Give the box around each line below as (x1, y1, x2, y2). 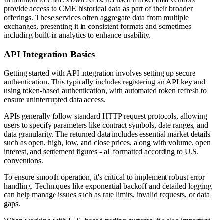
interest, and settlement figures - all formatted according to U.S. (4, 147, 199, 156)
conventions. (4, 156, 43, 165)
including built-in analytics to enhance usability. (4, 30, 151, 39)
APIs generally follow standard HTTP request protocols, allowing (4, 112, 207, 121)
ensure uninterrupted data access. (4, 95, 106, 104)
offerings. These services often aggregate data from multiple (4, 13, 189, 22)
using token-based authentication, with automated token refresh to (4, 86, 207, 95)
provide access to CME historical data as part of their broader (4, 4, 192, 13)
